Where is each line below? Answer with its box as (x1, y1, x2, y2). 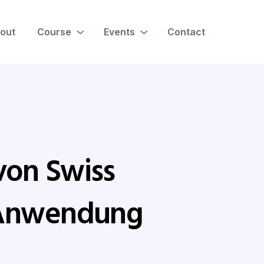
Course (37, 26, 71, 38)
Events (104, 26, 135, 38)
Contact (167, 26, 205, 38)
